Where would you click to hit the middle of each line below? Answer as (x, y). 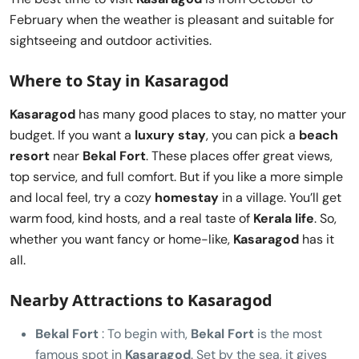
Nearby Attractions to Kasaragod (141, 300)
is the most (288, 333)
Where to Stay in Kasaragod (119, 80)
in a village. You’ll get (280, 197)
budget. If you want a (72, 135)
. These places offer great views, (239, 155)
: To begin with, (145, 333)
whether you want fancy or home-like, (121, 239)
